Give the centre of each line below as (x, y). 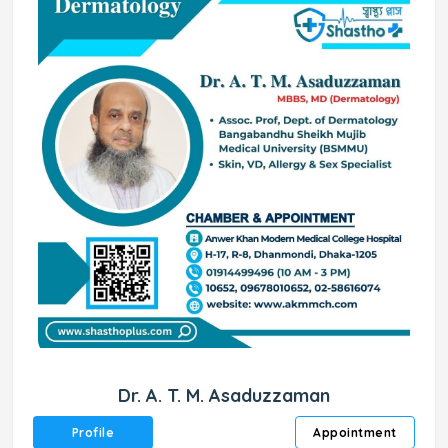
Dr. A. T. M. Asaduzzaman (224, 395)
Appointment (355, 432)
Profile (93, 432)
